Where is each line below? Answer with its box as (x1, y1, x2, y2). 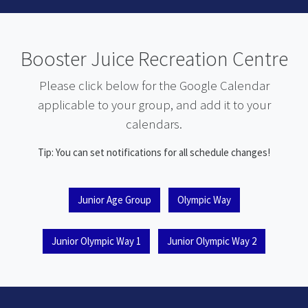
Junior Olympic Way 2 (167, 234, 256, 247)
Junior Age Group (77, 193, 151, 206)
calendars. (126, 116, 182, 132)
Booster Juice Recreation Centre (20, 45, 288, 71)
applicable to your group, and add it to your (37, 97, 271, 113)
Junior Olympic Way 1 (52, 234, 141, 247)
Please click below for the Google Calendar (38, 78, 269, 93)
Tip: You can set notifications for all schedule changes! (38, 146, 270, 159)
